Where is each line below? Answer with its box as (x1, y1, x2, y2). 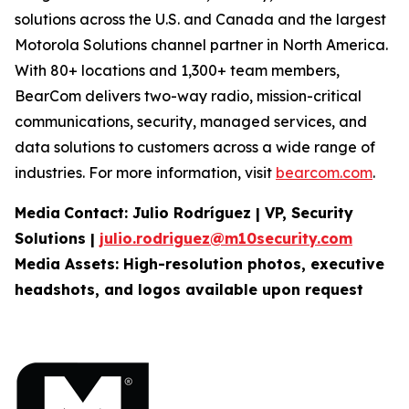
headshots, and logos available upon (15, 280, 305, 299)
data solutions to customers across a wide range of (15, 138, 375, 156)
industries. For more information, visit (15, 163, 276, 182)
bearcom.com (276, 163, 372, 182)
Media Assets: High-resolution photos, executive (15, 255, 384, 273)
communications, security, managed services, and (15, 112, 367, 131)
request (305, 280, 363, 299)
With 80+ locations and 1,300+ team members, (15, 61, 340, 79)
